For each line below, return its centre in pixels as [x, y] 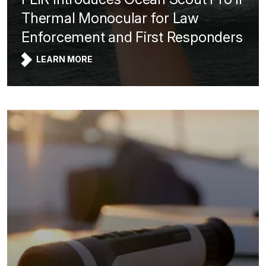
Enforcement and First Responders [132, 37]
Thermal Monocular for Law [110, 18]
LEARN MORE [64, 59]
